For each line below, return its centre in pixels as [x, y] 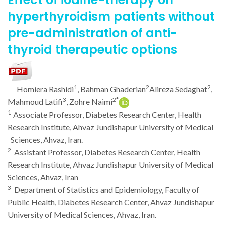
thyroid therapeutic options [92, 49]
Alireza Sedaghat [178, 89]
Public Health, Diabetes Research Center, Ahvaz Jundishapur [111, 202]
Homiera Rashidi [45, 89]
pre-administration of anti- [92, 33]
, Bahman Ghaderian [111, 89]
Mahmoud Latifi [35, 101]
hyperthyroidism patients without [111, 16]
